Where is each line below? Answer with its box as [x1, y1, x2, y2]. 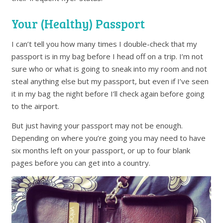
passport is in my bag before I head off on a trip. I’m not [11, 51, 204, 62]
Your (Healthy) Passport [11, 15, 145, 32]
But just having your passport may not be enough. [11, 120, 183, 131]
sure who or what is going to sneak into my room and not [11, 64, 208, 74]
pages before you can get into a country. [11, 158, 151, 168]
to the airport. [11, 101, 60, 111]
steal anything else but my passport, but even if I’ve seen [11, 76, 209, 87]
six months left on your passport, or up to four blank [11, 145, 191, 156]
